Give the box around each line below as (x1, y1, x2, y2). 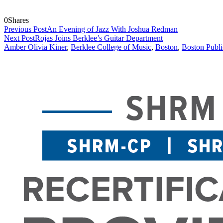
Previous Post (4, 25, 47, 34)
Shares (8, 16, 29, 25)
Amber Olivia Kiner (4, 43, 67, 52)
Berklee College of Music (71, 43, 151, 52)
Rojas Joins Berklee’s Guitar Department (35, 34, 163, 43)
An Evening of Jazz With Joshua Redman (47, 25, 178, 34)
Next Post (4, 34, 35, 43)
